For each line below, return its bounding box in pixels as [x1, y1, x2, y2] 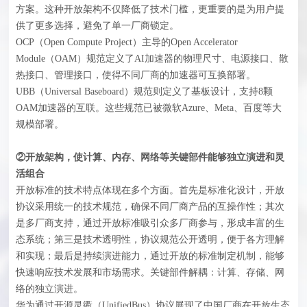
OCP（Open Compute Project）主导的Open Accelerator [16, 36, 238, 47]
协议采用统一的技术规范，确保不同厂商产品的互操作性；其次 [16, 201, 285, 212]
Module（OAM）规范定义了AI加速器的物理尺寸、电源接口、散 [16, 53, 289, 64]
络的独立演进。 [16, 283, 84, 294]
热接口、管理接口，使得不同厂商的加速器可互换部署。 [16, 69, 256, 80]
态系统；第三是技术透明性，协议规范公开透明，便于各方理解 [16, 234, 285, 245]
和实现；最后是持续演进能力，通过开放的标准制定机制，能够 [16, 250, 285, 261]
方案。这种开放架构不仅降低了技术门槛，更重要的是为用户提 [16, 3, 285, 14]
